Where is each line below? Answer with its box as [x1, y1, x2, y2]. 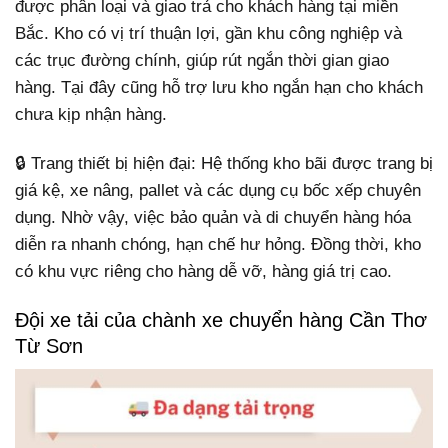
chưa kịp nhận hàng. [15, 104, 167, 124]
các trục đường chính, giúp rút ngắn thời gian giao [15, 50, 389, 70]
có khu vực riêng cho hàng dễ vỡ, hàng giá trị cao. [15, 261, 392, 281]
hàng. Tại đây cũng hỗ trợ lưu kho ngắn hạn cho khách [15, 77, 423, 97]
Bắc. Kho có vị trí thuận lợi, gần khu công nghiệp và [15, 23, 402, 43]
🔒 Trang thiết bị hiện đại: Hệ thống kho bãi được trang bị [15, 153, 433, 173]
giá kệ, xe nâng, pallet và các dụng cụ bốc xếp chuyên [15, 180, 421, 200]
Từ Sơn [15, 334, 83, 357]
